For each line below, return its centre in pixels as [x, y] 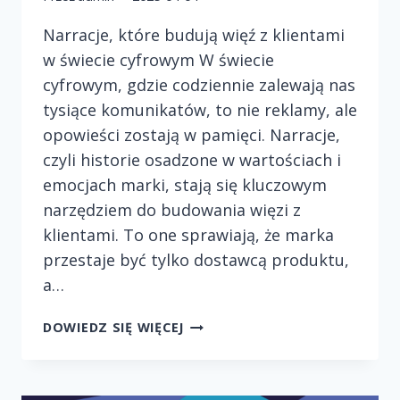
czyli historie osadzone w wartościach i [192, 160]
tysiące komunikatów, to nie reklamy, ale [200, 110]
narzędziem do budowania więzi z [172, 210]
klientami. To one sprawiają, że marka [188, 235]
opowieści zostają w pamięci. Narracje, [192, 135]
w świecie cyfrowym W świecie [158, 60]
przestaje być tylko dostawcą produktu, [196, 260]
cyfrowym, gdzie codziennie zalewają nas [199, 85]
